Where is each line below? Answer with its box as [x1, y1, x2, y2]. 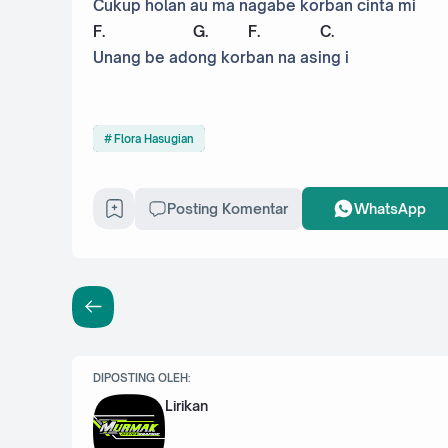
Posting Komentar [166, 200, 288, 218]
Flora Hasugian [113, 131, 194, 146]
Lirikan [165, 397, 208, 415]
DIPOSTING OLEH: [93, 370, 191, 385]
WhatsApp [353, 200, 426, 218]
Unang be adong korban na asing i [93, 48, 349, 68]
